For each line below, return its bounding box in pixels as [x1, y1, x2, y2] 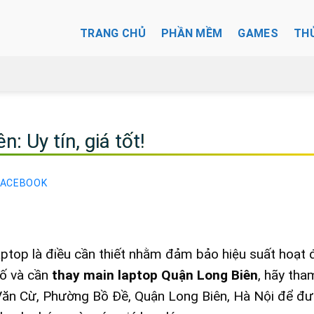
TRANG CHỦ [80, 27, 146, 40]
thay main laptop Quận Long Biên [52, 266, 258, 283]
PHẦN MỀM [161, 27, 223, 40]
